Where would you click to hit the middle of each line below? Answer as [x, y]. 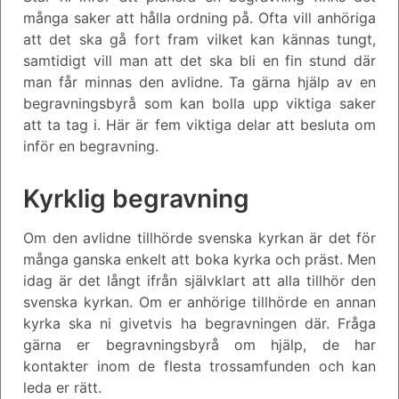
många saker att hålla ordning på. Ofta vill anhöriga [199, 17]
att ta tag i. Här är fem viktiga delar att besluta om [199, 124]
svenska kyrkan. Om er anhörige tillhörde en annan [199, 301]
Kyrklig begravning [136, 198]
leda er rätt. [62, 387]
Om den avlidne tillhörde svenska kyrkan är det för [199, 237]
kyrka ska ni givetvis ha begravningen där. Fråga [199, 323]
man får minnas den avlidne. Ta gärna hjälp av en [199, 81]
